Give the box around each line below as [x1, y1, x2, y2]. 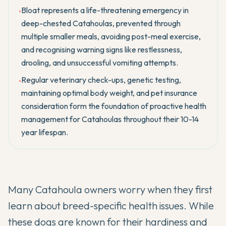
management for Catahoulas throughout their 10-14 [21, 114, 199, 124]
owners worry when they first [82, 183, 212, 196]
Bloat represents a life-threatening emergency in [21, 5, 189, 15]
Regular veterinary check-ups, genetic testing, [21, 75, 181, 85]
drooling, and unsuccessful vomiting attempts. [21, 58, 178, 68]
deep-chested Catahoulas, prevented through [21, 18, 181, 28]
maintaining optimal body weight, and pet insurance [21, 88, 197, 98]
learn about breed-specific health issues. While [8, 199, 214, 212]
